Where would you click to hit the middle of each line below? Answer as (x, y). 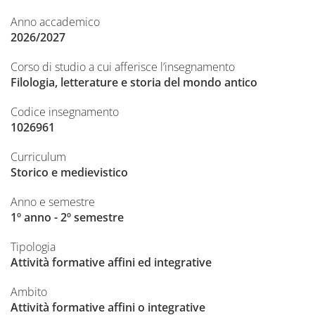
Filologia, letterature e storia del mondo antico (134, 82)
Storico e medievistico (69, 172)
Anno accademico (55, 22)
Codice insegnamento (65, 112)
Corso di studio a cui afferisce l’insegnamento (123, 67)
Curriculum (38, 157)
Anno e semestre (53, 202)
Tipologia (33, 247)
